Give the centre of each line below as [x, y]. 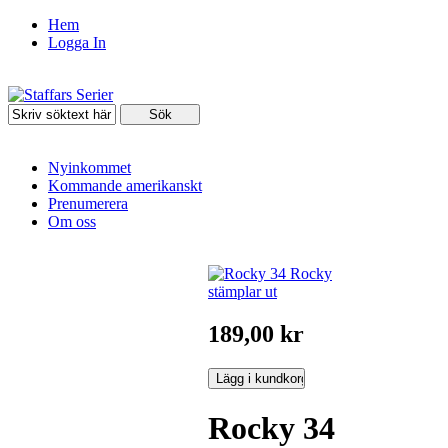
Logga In [77, 42]
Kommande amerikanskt [125, 185]
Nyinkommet [89, 167]
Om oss [72, 221]
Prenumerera [88, 203]
